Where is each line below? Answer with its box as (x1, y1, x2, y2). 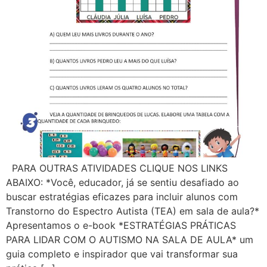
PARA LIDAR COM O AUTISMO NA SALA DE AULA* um (6, 234, 253, 246)
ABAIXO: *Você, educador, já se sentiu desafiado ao (6, 176, 239, 189)
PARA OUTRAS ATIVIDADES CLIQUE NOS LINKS (6, 162, 228, 175)
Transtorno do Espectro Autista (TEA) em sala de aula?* (6, 205, 259, 218)
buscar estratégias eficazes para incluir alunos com (6, 191, 238, 203)
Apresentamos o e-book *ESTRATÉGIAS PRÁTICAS (6, 219, 236, 232)
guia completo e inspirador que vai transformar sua (6, 248, 238, 260)
